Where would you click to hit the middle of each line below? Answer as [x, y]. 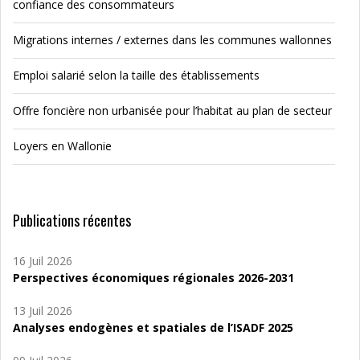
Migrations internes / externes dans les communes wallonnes [172, 40]
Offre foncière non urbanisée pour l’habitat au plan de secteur [172, 110]
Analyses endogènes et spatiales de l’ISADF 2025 [153, 327]
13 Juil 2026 [43, 311]
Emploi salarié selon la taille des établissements [136, 75]
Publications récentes [72, 220]
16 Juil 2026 [43, 261]
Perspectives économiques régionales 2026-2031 [153, 278]
